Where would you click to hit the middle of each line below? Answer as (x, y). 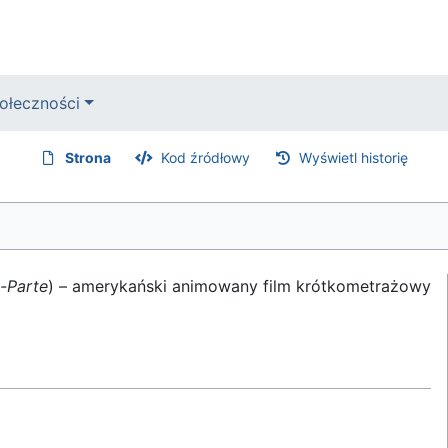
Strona (88, 157)
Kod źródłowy (205, 157)
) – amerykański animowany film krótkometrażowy (239, 286)
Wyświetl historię (354, 157)
